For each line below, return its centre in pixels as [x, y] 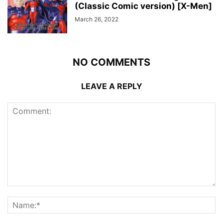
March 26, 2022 [97, 19]
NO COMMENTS [111, 62]
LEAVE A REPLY [111, 86]
